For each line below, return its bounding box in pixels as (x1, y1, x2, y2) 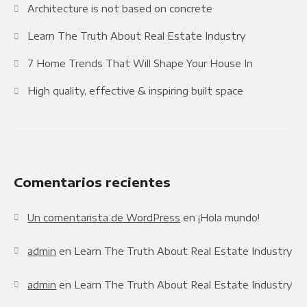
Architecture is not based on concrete (27, 2, 213, 14)
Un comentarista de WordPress (27, 212, 181, 224)
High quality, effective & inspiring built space (27, 84, 244, 97)
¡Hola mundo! (198, 212, 260, 224)
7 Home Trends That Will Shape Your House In (27, 57, 254, 69)
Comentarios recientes (14, 174, 171, 191)
